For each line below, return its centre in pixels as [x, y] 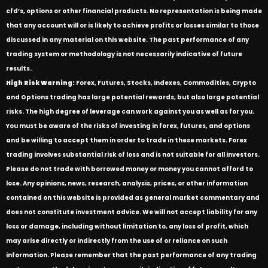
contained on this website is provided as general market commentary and [133, 198]
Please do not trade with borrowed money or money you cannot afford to [130, 169]
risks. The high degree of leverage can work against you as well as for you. [130, 112]
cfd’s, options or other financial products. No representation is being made [134, 11]
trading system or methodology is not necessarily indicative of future [124, 54]
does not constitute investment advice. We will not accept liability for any [132, 212]
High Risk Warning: [40, 83]
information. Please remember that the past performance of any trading [131, 255]
